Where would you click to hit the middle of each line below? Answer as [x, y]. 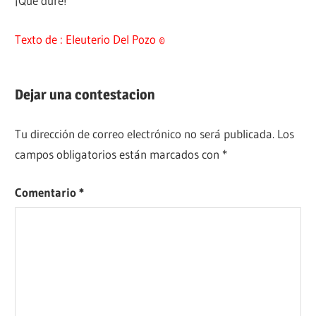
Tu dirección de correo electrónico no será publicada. [145, 133]
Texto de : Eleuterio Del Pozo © [90, 39]
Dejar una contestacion [85, 95]
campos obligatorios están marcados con [119, 154]
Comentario [47, 193]
